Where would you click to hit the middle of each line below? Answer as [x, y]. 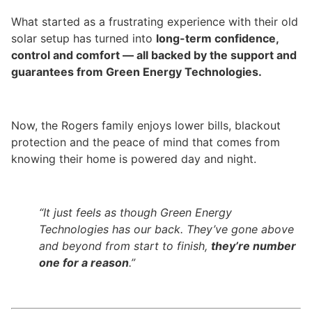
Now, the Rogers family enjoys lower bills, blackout [146, 126]
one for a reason [84, 262]
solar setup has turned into [84, 39]
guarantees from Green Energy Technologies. [136, 72]
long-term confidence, [217, 39]
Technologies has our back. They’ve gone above [166, 229]
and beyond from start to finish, [125, 245]
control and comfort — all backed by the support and [154, 55]
